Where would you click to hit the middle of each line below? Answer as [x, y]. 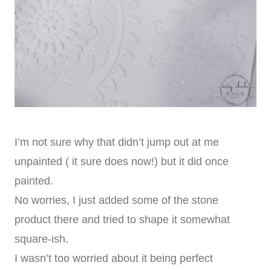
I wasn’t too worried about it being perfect [114, 258]
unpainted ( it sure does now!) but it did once [122, 161]
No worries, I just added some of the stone [116, 200]
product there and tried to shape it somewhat [122, 219]
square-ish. [41, 239]
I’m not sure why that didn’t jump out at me [117, 142]
